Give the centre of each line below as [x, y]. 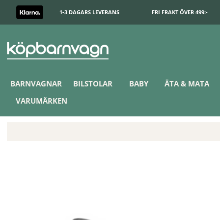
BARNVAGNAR [36, 83]
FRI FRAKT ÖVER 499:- [180, 12]
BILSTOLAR [93, 83]
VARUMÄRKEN [42, 101]
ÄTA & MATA [187, 83]
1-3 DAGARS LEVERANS [89, 12]
